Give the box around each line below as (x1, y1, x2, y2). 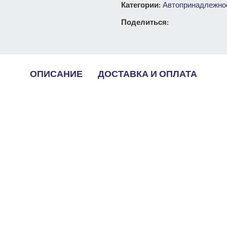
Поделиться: (121, 17, 169, 27)
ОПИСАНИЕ (30, 67, 83, 82)
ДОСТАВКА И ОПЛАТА (98, 67, 197, 82)
